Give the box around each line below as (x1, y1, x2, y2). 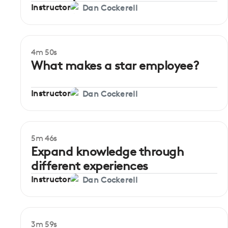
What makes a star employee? (31, 58, 199, 73)
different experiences (31, 158, 148, 173)
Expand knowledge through (31, 144, 184, 159)
